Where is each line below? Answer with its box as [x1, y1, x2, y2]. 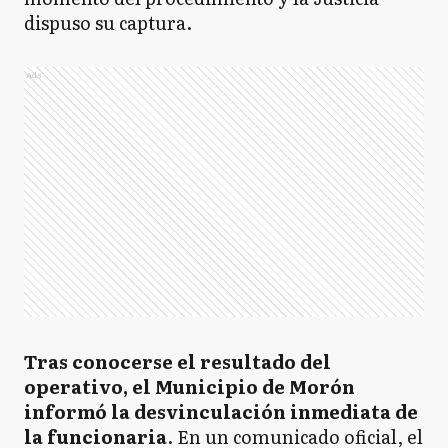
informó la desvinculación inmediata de [24, 398, 418, 425]
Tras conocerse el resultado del [24, 348, 331, 375]
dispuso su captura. [24, 9, 192, 36]
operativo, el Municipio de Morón [24, 373, 355, 400]
